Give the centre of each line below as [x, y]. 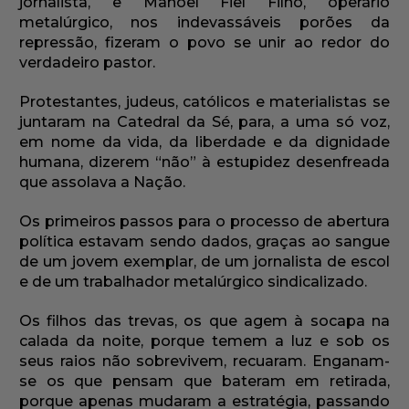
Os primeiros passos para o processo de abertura [204, 222]
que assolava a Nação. [102, 183]
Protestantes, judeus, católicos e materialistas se [204, 102]
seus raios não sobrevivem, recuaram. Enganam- [204, 362]
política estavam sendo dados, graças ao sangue [204, 242]
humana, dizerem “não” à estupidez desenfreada [204, 163]
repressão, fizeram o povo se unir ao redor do [204, 43]
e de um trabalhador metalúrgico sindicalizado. [193, 282]
